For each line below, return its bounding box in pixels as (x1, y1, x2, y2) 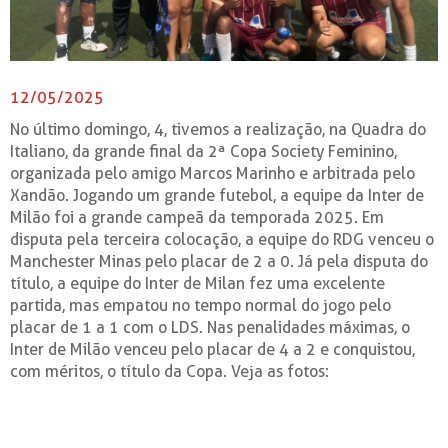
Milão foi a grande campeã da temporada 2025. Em (10, 207, 384, 227)
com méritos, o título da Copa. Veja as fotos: (10, 361, 329, 381)
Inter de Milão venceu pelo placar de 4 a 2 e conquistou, (10, 339, 415, 359)
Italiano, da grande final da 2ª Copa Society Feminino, (10, 141, 397, 161)
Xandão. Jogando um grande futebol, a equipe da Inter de (10, 185, 424, 205)
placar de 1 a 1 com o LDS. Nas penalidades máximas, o (10, 317, 410, 337)
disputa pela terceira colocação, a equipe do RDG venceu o (10, 229, 434, 249)
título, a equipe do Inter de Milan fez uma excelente (10, 273, 385, 293)
